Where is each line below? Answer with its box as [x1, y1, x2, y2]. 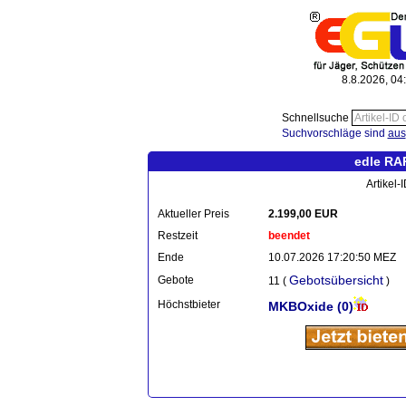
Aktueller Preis [158, 208, 229, 220]
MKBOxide [268, 299, 337, 314]
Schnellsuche [281, 111, 352, 124]
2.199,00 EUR [268, 208, 338, 220]
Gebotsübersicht [289, 273, 383, 287]
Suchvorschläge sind [281, 127, 388, 139]
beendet [268, 229, 310, 242]
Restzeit [158, 229, 198, 242]
